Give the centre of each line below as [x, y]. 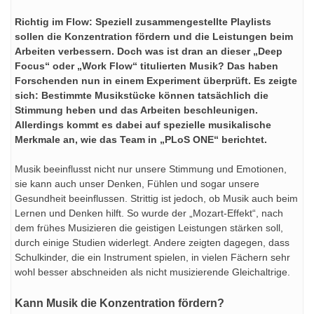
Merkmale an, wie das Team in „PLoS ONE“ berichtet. [141, 139]
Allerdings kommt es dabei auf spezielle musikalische [143, 124]
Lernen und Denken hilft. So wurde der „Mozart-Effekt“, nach [149, 213]
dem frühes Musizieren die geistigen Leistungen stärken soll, [149, 227]
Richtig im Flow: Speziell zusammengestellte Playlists [143, 21]
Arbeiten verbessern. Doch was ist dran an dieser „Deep [149, 51]
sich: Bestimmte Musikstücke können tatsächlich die [142, 95]
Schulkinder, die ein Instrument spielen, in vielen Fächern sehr [152, 257]
